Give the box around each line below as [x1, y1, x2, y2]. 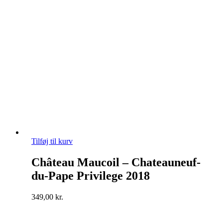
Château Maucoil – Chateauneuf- [31, 156, 201, 169]
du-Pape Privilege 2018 [31, 169, 150, 183]
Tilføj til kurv [31, 137, 73, 146]
